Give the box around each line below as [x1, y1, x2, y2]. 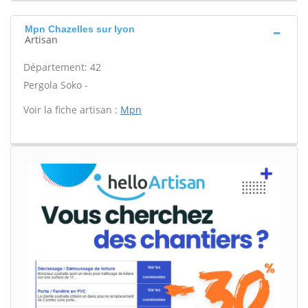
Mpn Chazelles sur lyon [25, 23, 135, 34]
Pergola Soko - [23, 78, 88, 91]
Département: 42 [23, 60, 101, 74]
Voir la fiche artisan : [23, 103, 120, 116]
